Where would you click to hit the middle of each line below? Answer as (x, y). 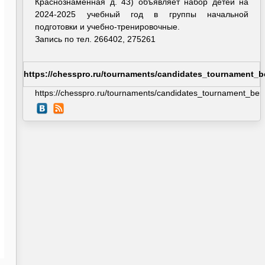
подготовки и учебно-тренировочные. (108, 27)
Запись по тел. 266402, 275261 (96, 39)
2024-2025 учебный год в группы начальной (142, 14)
